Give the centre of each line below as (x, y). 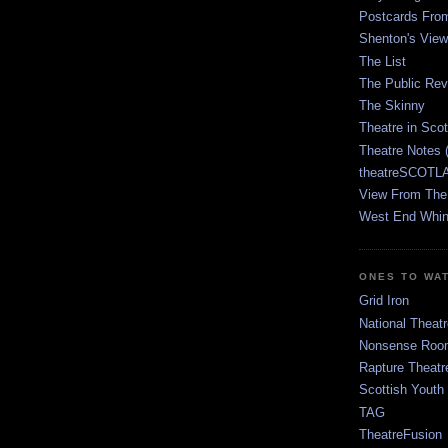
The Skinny (392, 106)
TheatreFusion (400, 434)
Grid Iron (384, 301)
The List (382, 61)
